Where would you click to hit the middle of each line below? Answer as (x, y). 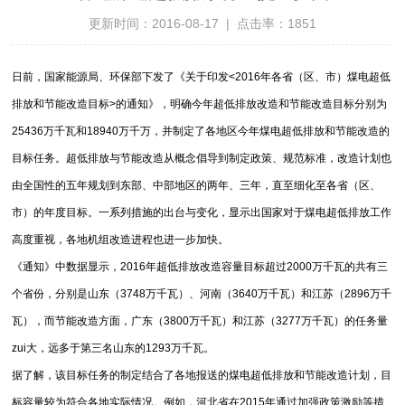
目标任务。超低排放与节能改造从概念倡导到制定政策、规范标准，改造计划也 (202, 158)
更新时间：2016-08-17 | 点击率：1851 (202, 23)
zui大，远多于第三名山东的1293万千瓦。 (135, 348)
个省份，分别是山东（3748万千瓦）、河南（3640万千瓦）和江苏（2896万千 (202, 293)
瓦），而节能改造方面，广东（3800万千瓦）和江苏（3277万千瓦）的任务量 (200, 320)
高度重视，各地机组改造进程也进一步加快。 (142, 239)
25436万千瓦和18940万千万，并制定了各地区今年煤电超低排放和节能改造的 (201, 131)
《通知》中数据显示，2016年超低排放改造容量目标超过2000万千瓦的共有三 (200, 266)
